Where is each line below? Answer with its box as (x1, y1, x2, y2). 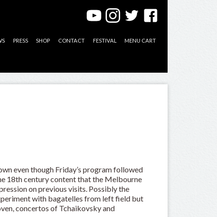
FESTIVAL (93, 37, 117, 44)
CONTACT (58, 37, 85, 44)
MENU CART (124, 37, 156, 44)
